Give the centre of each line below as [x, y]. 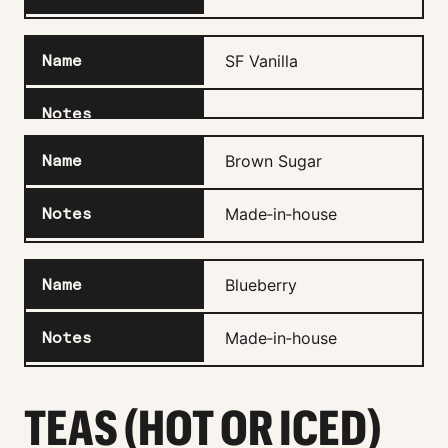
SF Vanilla [261, 60]
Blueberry [261, 284]
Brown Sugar [273, 160]
